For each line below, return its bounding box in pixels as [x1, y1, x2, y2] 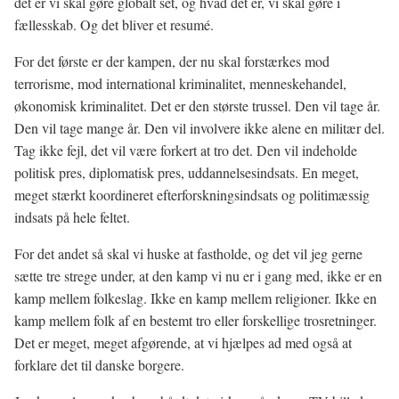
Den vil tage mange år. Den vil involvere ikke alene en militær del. [14, 118, 385, 137]
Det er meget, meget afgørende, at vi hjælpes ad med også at [14, 333, 352, 352]
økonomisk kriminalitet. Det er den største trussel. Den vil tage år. [14, 96, 380, 115]
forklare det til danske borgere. [14, 355, 184, 374]
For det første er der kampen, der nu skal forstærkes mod [14, 52, 330, 70]
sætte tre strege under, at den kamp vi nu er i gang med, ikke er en [14, 266, 382, 285]
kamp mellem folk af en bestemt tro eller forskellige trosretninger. [14, 311, 377, 330]
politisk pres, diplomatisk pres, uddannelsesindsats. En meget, [14, 163, 359, 182]
